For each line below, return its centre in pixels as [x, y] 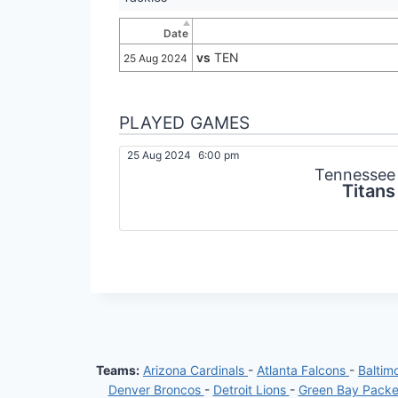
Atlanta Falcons [303, 370]
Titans [368, 191]
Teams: [118, 370]
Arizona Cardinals [195, 370]
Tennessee [354, 175]
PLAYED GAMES [184, 123]
